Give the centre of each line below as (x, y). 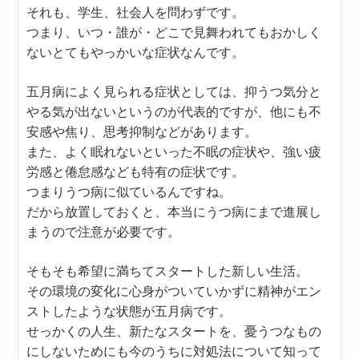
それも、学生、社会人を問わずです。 (136, 12)
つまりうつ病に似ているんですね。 (129, 192)
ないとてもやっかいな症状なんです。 (136, 52)
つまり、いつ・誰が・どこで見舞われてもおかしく (174, 32)
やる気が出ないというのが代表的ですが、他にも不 (174, 112)
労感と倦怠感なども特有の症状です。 (136, 172)
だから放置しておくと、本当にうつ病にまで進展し (174, 212)
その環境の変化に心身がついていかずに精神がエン (174, 291)
